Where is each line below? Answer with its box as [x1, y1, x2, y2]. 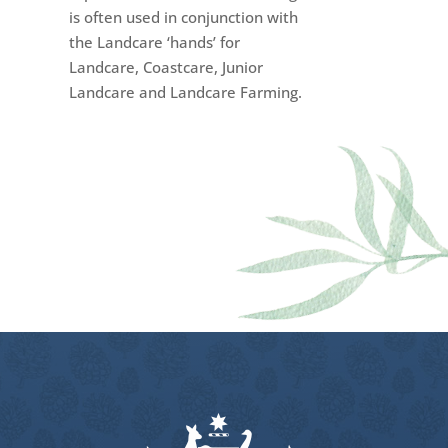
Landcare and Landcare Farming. [68, 82, 302, 103]
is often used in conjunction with [68, 7, 298, 28]
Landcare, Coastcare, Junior [68, 57, 263, 78]
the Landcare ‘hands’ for [68, 32, 240, 53]
